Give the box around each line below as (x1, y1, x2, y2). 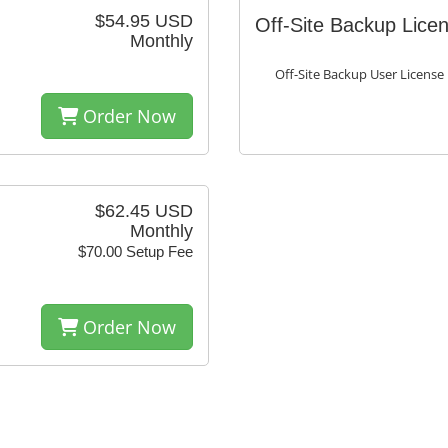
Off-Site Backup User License (275, 66, 444, 84)
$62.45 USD (95, 201, 193, 222)
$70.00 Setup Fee (78, 243, 193, 261)
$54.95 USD (95, 11, 193, 32)
